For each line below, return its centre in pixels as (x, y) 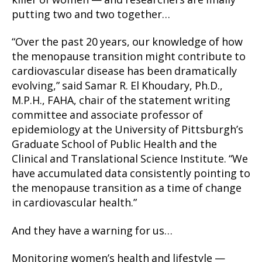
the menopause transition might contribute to (129, 57)
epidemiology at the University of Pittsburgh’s (127, 130)
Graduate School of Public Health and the (114, 145)
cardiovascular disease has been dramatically (124, 72)
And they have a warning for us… (92, 231)
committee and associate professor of (107, 116)
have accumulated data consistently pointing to (131, 174)
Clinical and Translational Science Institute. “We (130, 160)
